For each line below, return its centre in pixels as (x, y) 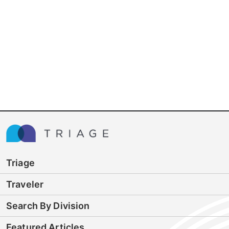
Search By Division (48, 206)
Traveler (25, 185)
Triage (20, 163)
